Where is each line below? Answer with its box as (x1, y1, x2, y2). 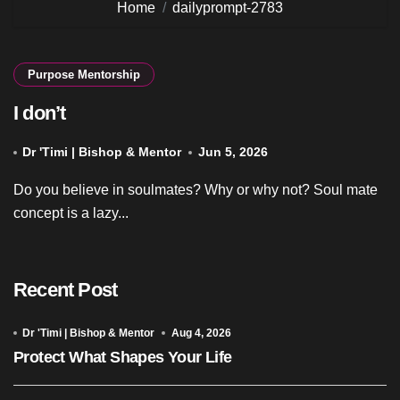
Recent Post (13, 278, 118, 301)
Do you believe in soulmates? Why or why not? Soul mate (13, 182, 24, 198)
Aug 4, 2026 (171, 326, 231, 339)
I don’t (13, 102, 66, 125)
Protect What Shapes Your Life (13, 347, 232, 366)
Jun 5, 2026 (197, 145, 268, 160)
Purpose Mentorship (28, 68, 140, 82)
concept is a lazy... (13, 205, 129, 221)
